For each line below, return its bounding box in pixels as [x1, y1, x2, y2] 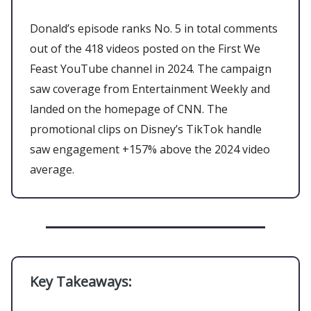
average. [30, 161, 77, 177]
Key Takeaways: [30, 271, 132, 291]
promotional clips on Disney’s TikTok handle [30, 121, 262, 137]
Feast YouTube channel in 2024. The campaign [30, 60, 271, 76]
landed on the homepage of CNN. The [30, 101, 228, 117]
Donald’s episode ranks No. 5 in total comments [30, 20, 278, 36]
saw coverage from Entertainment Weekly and [30, 81, 270, 96]
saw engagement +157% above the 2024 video [30, 141, 270, 157]
